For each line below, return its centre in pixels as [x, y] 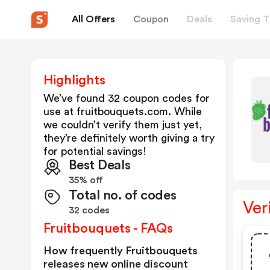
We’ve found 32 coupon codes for [127, 98]
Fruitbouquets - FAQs [108, 228]
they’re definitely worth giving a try [129, 138]
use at [60, 111]
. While [185, 111]
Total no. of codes [123, 195]
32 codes [89, 210]
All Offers [93, 19]
